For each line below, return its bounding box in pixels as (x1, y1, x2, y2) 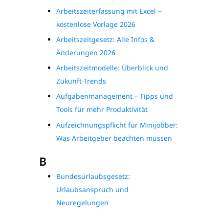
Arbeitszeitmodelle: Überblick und (56, 63, 168, 73)
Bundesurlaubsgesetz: (56, 171, 130, 181)
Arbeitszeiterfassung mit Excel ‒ (56, 6, 162, 16)
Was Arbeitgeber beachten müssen (56, 133, 172, 143)
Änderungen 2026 (56, 48, 115, 58)
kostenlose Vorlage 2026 (56, 19, 135, 29)
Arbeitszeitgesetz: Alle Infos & (56, 35, 154, 44)
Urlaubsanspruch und (56, 184, 129, 194)
